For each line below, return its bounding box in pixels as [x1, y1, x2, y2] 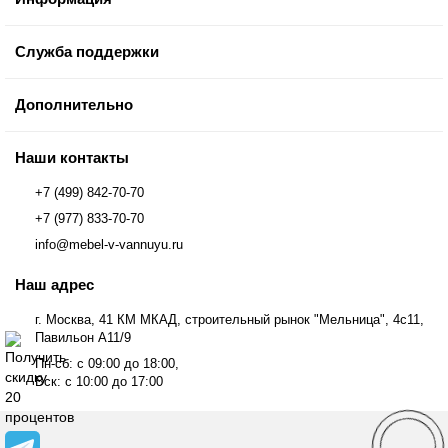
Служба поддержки [15, 43, 159, 60]
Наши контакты [15, 149, 129, 166]
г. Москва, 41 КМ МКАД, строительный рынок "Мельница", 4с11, [35, 312, 424, 327]
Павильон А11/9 [35, 330, 131, 345]
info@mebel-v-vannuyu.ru [35, 237, 183, 252]
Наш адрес [15, 276, 94, 293]
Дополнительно [15, 96, 133, 113]
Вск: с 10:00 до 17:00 [35, 374, 163, 389]
